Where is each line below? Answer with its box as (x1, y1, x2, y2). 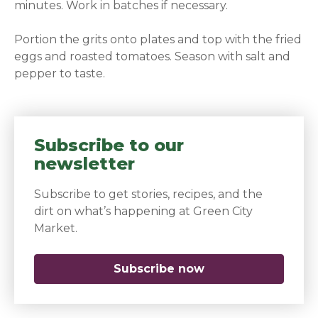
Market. (34, 221, 78, 236)
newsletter (34, 153, 136, 175)
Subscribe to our (34, 135, 185, 156)
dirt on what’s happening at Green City (34, 204, 253, 219)
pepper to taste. (14, 67, 106, 81)
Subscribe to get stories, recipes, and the (34, 187, 263, 202)
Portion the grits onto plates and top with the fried (14, 33, 302, 47)
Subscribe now (114, 262, 204, 276)
